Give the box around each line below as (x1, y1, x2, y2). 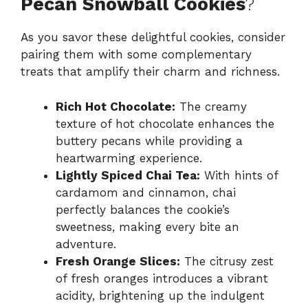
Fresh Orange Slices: (56, 254, 180, 268)
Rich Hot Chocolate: (56, 99, 175, 113)
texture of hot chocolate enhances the (56, 116, 274, 131)
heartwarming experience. (56, 151, 202, 165)
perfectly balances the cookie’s (56, 202, 230, 217)
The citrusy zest (180, 254, 274, 268)
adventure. (56, 236, 116, 251)
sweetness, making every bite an (56, 219, 239, 234)
